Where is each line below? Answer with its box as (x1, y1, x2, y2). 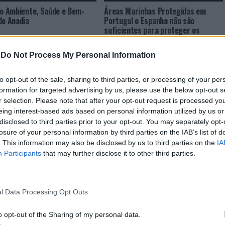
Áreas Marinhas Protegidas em (104, 5, 206, 17)
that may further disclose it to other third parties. (41, 149, 195, 157)
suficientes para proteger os (104, 24, 200, 36)
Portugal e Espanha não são (104, 15, 194, 27)
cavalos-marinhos (104, 34, 162, 46)
